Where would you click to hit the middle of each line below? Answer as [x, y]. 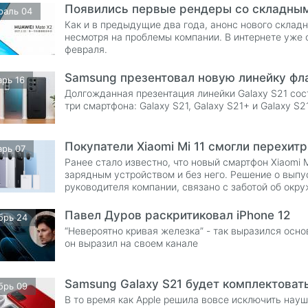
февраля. [86, 49]
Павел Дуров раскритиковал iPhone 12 [178, 215]
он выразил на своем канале [132, 243]
